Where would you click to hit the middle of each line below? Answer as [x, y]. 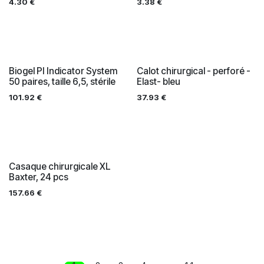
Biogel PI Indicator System [63, 71]
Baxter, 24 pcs [39, 177]
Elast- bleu [158, 81]
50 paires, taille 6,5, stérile [62, 81]
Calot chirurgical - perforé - [193, 71]
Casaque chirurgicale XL [60, 166]
